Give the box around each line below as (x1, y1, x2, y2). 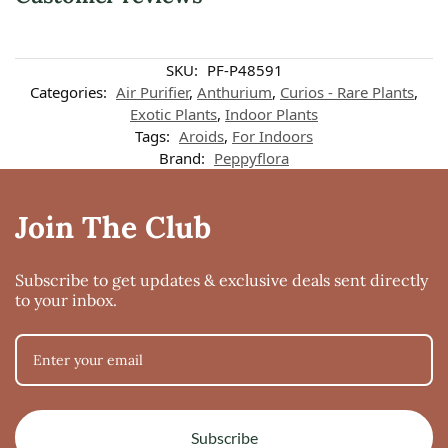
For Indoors (232, 125, 313, 146)
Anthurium (197, 81, 272, 102)
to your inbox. (15, 289, 117, 310)
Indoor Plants (225, 103, 318, 124)
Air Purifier (116, 81, 189, 102)
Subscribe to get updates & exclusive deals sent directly (15, 269, 428, 290)
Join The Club (15, 207, 211, 246)
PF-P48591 (206, 59, 283, 80)
